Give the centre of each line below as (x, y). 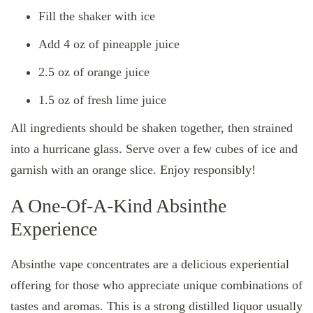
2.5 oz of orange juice (94, 72)
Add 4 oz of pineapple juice (109, 44)
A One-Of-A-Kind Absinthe (118, 206)
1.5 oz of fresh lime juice (102, 100)
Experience (54, 229)
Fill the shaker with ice (97, 16)
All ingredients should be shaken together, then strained (152, 128)
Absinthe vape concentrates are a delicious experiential (150, 264)
